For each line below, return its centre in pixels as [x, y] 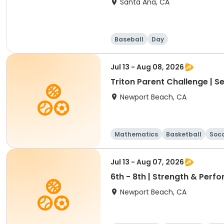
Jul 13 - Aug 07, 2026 [147, 162]
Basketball [184, 134]
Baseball [129, 39]
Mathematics [136, 134]
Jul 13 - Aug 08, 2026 [147, 67]
